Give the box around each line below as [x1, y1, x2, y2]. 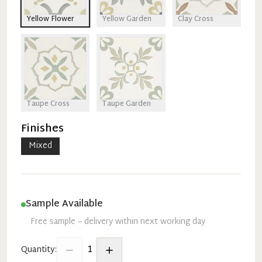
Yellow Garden [102, 13, 152, 26]
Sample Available [26, 195, 103, 213]
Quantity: [21, 242, 57, 257]
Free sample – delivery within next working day [30, 214, 205, 229]
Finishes [21, 119, 64, 139]
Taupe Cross [26, 97, 70, 111]
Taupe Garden [102, 97, 151, 111]
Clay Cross [177, 13, 213, 26]
